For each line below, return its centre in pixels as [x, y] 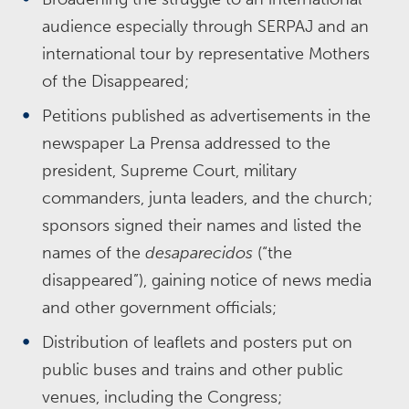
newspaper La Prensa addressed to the [186, 143]
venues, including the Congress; [162, 397]
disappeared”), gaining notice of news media [207, 280]
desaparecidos [199, 253]
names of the [94, 253]
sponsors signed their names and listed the [202, 225]
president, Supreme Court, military [169, 171]
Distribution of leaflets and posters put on [197, 342]
